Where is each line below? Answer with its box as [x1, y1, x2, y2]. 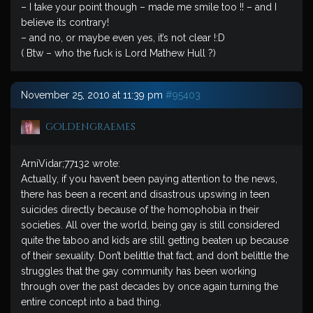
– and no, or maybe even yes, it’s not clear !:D [21, 32, 225, 43]
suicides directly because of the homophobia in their [21, 204, 259, 215]
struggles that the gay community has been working [21, 265, 256, 277]
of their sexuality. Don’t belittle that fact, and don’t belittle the [21, 250, 289, 261]
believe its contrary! [21, 17, 109, 28]
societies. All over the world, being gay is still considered [21, 219, 279, 231]
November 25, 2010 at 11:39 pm [21, 89, 163, 101]
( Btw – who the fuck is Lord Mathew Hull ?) [21, 48, 216, 59]
